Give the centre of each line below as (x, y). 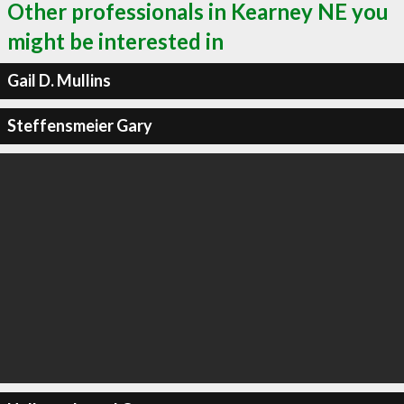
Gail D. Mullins (59, 80)
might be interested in (115, 41)
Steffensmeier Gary (79, 125)
